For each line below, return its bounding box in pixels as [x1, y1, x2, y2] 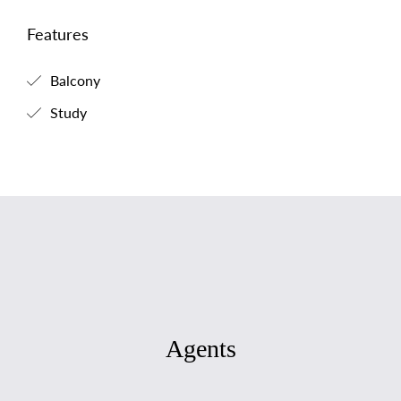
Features [27, 24, 89, 44]
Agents [165, 335, 236, 363]
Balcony [47, 72, 100, 89]
